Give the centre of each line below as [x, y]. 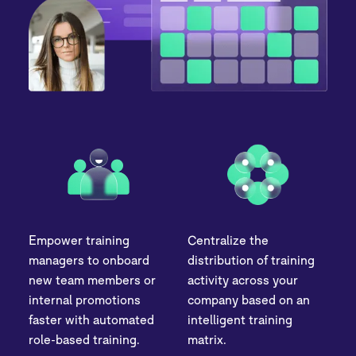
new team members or [93, 279]
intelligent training [240, 319]
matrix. [207, 339]
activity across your [243, 279]
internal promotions [85, 299]
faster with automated [92, 319]
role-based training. [85, 339]
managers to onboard [89, 259]
